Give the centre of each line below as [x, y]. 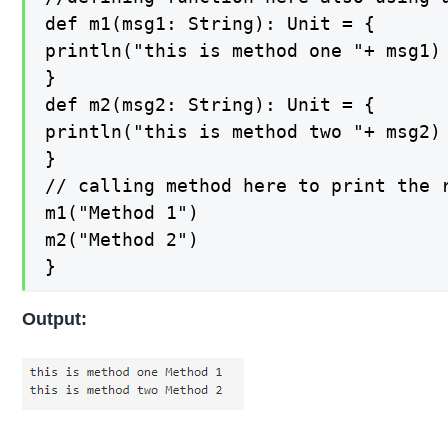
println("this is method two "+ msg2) [243, 131]
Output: [55, 319]
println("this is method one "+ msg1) [243, 50]
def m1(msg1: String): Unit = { [210, 23]
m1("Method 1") [122, 212]
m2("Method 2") [122, 239]
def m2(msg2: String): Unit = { [210, 104]
